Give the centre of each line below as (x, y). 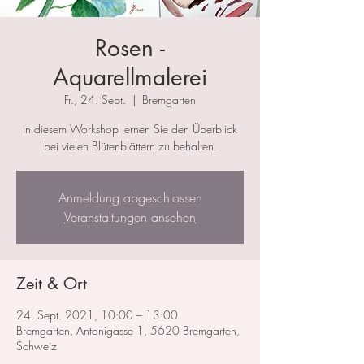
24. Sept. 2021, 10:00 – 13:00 (97, 315)
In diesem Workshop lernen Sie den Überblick (130, 129)
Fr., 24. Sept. (95, 100)
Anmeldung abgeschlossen (130, 198)
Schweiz (37, 346)
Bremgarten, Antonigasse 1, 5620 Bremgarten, (128, 331)
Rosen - (130, 48)
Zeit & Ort (52, 284)
